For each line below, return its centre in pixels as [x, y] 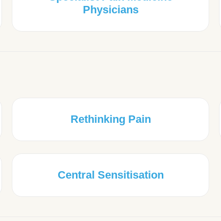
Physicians [110, 10]
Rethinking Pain [110, 119]
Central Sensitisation [110, 175]
